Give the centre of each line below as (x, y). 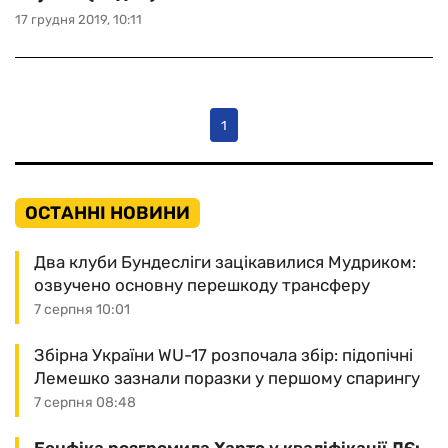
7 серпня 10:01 (82, 309)
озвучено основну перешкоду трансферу (202, 285)
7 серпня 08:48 (85, 402)
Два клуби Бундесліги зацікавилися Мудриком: (225, 262)
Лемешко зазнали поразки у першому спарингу (227, 378)
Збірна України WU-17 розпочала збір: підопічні (223, 355)
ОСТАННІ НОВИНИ (107, 213)
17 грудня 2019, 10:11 (78, 19)
